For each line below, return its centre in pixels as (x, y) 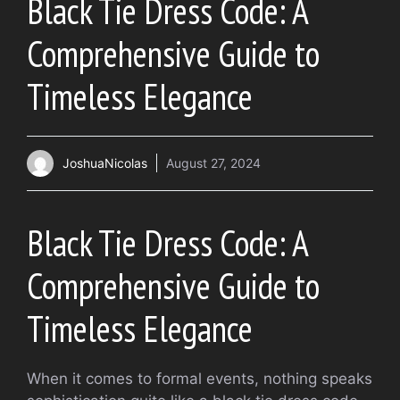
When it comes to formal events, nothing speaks (200, 378)
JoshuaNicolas (105, 163)
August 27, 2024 (213, 163)
